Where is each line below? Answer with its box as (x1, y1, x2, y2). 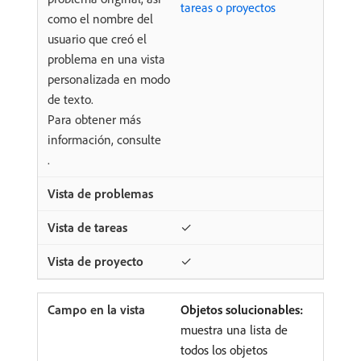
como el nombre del (48, 10, 153, 27)
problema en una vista (48, 51, 165, 68)
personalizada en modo (48, 71, 170, 88)
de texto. (48, 91, 93, 108)
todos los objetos (180, 342, 268, 359)
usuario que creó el (48, 31, 147, 48)
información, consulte (48, 131, 161, 148)
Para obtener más (48, 111, 141, 128)
